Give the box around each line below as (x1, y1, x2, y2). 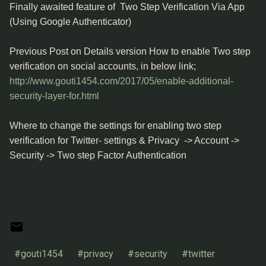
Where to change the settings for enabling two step (9, 121, 221, 131)
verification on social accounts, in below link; (9, 61, 196, 71)
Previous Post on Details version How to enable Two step (9, 46, 251, 56)
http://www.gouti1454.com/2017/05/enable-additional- (9, 76, 233, 86)
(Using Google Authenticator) (9, 17, 131, 27)
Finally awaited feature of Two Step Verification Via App (9, 2, 245, 12)
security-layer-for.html (9, 91, 99, 101)
